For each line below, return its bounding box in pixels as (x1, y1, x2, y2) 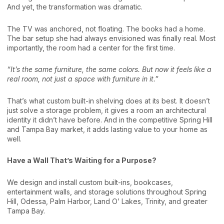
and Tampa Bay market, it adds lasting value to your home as (7, 124, 207, 133)
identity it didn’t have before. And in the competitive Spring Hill (7, 115, 212, 124)
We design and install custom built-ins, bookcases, (7, 177, 173, 186)
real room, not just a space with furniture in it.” (7, 74, 158, 83)
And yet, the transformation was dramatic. (7, 2, 142, 11)
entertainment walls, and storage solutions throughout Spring (7, 187, 206, 196)
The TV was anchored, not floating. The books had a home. (7, 24, 205, 33)
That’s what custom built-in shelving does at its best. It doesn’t (7, 96, 210, 105)
